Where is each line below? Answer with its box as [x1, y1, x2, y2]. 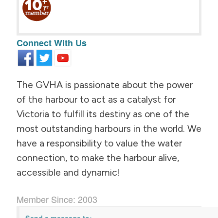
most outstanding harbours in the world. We [16, 123, 201, 135]
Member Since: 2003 [16, 192, 97, 205]
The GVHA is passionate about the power [16, 79, 193, 91]
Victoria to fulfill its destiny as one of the [16, 109, 189, 120]
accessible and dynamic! [16, 167, 120, 179]
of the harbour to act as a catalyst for [16, 94, 176, 106]
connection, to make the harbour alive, [16, 152, 179, 164]
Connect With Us [16, 36, 87, 49]
